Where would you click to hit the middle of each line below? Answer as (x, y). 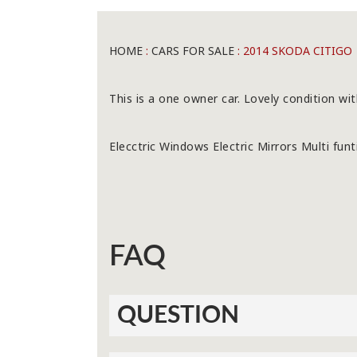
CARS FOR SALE (193, 51)
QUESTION (178, 316)
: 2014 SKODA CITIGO (293, 51)
